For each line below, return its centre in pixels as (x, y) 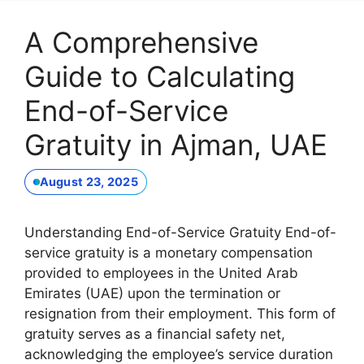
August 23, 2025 (89, 182)
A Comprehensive (141, 43)
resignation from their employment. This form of (180, 313)
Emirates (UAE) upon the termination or (152, 293)
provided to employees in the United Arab (161, 273)
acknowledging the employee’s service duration (179, 354)
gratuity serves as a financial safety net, (155, 334)
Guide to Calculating (160, 77)
